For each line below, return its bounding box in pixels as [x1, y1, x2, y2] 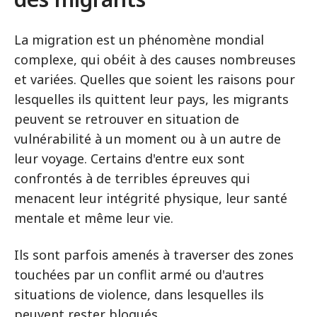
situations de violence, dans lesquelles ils [14, 286, 264, 303]
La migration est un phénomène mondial [14, 31, 264, 48]
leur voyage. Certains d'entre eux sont [14, 150, 245, 167]
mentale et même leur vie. [14, 209, 173, 226]
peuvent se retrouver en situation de [14, 110, 239, 127]
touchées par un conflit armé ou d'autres [14, 266, 264, 283]
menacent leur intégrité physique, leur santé [14, 190, 287, 207]
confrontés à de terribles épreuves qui [14, 170, 250, 187]
